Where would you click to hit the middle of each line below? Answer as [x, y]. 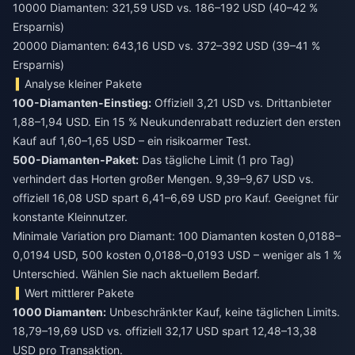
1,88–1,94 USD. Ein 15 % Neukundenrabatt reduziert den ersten [177, 121]
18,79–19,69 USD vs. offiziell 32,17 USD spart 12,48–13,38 [165, 330]
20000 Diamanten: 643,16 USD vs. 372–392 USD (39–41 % [166, 45]
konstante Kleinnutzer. [70, 216]
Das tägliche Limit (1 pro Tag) [216, 159]
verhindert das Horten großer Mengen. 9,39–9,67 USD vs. [163, 178]
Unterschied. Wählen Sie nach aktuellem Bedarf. [136, 273]
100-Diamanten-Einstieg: [82, 102]
